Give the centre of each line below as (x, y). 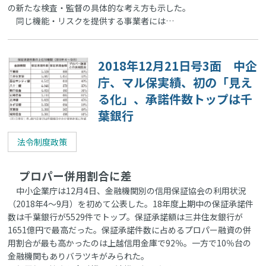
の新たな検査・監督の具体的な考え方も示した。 (99, 8)
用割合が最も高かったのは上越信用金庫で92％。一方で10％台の (130, 243)
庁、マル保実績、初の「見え (175, 83)
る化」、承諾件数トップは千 (175, 99)
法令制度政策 (42, 142)
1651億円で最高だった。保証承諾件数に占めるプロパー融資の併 (130, 230)
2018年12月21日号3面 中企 (178, 66)
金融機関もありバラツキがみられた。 (79, 256)
